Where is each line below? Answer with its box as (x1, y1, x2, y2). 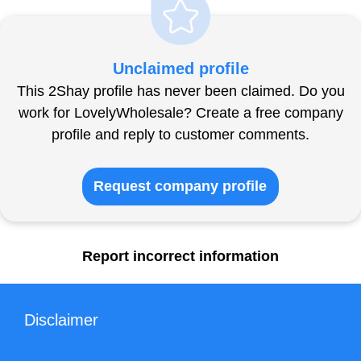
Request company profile (93, 177, 268, 194)
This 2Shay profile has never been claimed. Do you (16, 82, 345, 99)
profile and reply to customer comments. (52, 126, 309, 143)
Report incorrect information (82, 247, 279, 264)
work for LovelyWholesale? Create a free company (18, 104, 343, 121)
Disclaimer (24, 310, 98, 329)
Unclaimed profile (112, 59, 249, 77)
